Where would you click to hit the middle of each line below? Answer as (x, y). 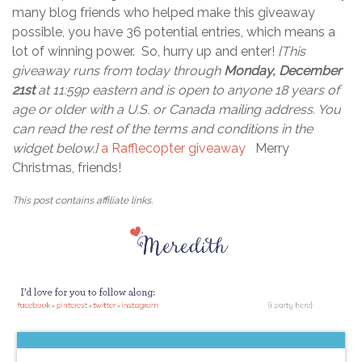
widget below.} (55, 148)
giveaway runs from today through (118, 70)
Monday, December (283, 70)
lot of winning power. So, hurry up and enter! (145, 51)
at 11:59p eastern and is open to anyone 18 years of (187, 90)
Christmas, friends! (70, 167)
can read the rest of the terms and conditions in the (162, 128)
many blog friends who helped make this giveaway (164, 12)
